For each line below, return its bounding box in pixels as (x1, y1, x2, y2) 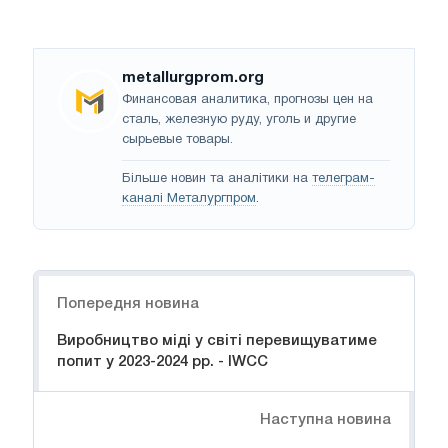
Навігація (34, 274, 106, 289)
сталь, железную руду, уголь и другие (122, 114, 356, 127)
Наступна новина (260, 413, 391, 428)
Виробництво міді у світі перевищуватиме (57, 334, 377, 349)
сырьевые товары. (122, 134, 233, 147)
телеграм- (312, 173, 375, 186)
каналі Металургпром (122, 193, 256, 206)
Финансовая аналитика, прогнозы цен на (122, 94, 373, 107)
